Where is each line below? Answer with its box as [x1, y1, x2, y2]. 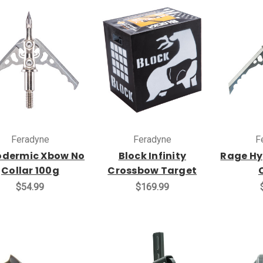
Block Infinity [118, 149, 187, 163]
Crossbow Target [107, 163, 197, 177]
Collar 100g [1, 163, 59, 177]
